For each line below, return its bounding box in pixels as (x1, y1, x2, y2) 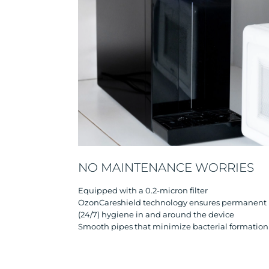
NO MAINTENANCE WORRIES (78, 160, 254, 175)
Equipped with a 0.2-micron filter (78, 185, 208, 195)
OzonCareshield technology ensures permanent (78, 197, 267, 207)
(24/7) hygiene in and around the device (78, 209, 234, 219)
